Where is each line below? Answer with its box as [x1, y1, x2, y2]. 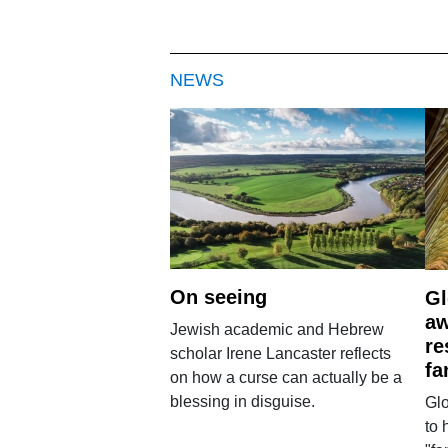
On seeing [169, 285, 267, 308]
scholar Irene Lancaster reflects [169, 344, 391, 362]
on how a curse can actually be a [169, 368, 402, 386]
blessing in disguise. [169, 392, 315, 410]
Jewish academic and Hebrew [169, 320, 384, 338]
